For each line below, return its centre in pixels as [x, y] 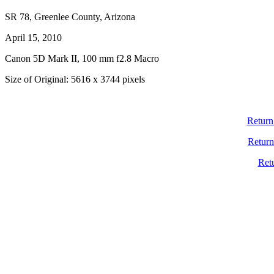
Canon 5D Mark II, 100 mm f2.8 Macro [82, 58]
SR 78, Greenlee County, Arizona [70, 17]
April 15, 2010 [33, 38]
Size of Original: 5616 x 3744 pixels [75, 79]
